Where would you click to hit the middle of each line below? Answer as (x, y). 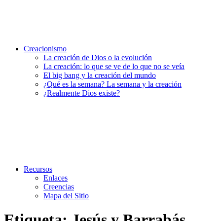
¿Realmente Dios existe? (82, 93)
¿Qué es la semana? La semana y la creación (112, 84)
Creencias (59, 187)
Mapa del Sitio (66, 196)
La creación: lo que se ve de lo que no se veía (114, 66)
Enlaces (55, 178)
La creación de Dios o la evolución (98, 57)
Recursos (38, 169)
